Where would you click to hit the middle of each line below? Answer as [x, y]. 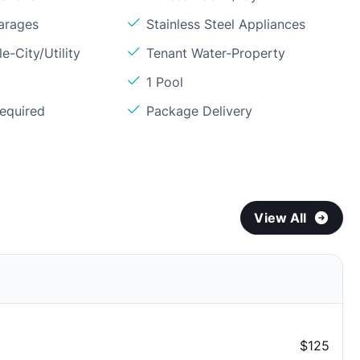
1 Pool [165, 82]
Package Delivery [200, 111]
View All [280, 218]
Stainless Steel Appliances [226, 24]
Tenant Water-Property [216, 53]
